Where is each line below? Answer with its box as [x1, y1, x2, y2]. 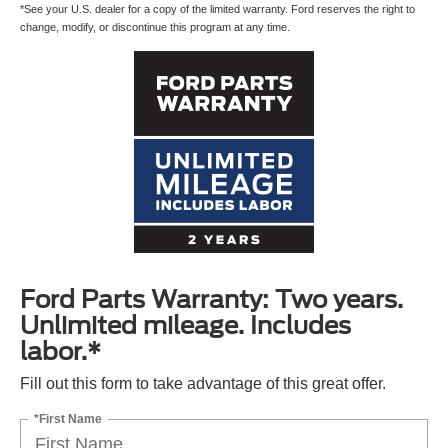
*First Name [34, 411, 102, 426]
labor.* [20, 336, 101, 366]
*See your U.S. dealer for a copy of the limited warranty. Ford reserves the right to [20, 2, 415, 15]
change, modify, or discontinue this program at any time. [20, 20, 290, 33]
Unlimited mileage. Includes [20, 310, 351, 340]
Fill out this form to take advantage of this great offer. [20, 374, 386, 392]
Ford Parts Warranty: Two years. [20, 284, 403, 314]
